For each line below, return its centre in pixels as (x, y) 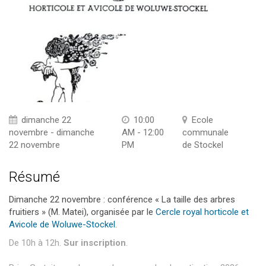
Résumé (34, 177)
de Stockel (202, 145)
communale (205, 132)
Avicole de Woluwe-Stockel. (63, 224)
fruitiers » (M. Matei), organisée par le (82, 212)
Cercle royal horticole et (202, 212)
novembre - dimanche (52, 132)
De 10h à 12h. (36, 243)
